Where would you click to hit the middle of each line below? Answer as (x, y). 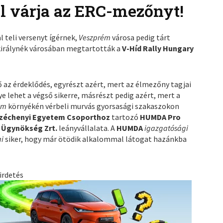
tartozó (126, 117)
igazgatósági (167, 128)
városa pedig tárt (141, 37)
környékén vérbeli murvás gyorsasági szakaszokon (94, 106)
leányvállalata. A (88, 128)
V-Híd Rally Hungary (158, 48)
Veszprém (96, 37)
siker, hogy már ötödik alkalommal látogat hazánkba (96, 139)
